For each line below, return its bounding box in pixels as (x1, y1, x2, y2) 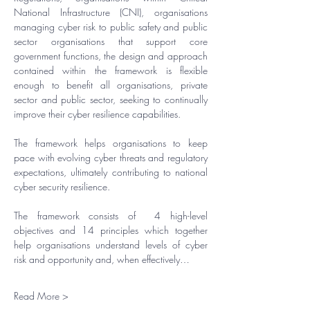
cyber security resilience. (14, 180, 110, 193)
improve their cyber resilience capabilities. (14, 107, 181, 120)
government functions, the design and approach (14, 49, 208, 62)
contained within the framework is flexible (14, 64, 208, 77)
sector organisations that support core (14, 35, 208, 48)
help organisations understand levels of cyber (14, 238, 208, 251)
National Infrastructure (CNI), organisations (14, 6, 208, 19)
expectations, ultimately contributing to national (14, 165, 208, 179)
